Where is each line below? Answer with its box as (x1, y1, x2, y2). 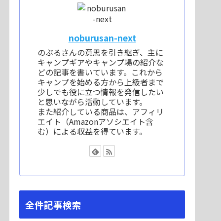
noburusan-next (68, 31, 136, 44)
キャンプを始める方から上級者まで (37, 75, 164, 88)
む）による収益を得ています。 (37, 125, 147, 137)
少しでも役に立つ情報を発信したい (37, 85, 164, 98)
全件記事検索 (25, 197, 81, 211)
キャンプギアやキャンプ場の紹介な (37, 56, 164, 68)
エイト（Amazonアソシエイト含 (37, 115, 153, 127)
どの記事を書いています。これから (37, 66, 163, 78)
